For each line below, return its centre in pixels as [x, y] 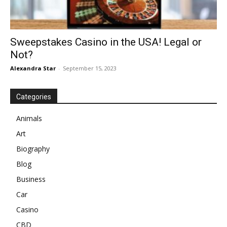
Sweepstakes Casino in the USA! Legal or [106, 42]
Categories [34, 97]
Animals [29, 118]
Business [31, 179]
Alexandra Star [33, 68]
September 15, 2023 [90, 68]
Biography [33, 148]
